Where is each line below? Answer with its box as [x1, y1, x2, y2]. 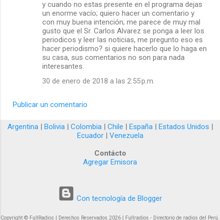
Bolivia [44, 122, 65, 132]
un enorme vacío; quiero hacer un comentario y [42, 9, 194, 18]
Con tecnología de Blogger [75, 194, 162, 203]
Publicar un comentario [13, 100, 87, 110]
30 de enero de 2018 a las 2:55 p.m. [42, 77, 155, 86]
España [129, 122, 153, 132]
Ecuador [77, 131, 104, 140]
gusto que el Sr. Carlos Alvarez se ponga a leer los [42, 27, 204, 36]
